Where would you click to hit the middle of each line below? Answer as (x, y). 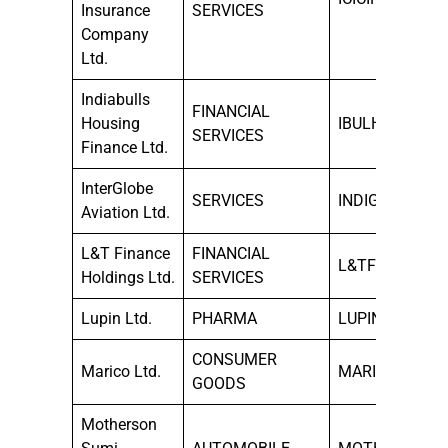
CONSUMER (234, 359)
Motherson (119, 424)
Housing (110, 123)
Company (115, 34)
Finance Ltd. (124, 147)
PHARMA (224, 318)
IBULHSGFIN (382, 123)
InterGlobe (117, 188)
